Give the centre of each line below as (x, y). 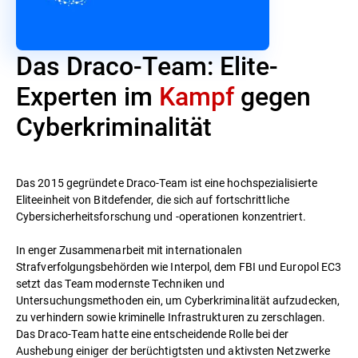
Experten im (88, 95)
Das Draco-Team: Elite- (147, 65)
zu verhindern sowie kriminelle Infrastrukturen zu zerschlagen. (171, 316)
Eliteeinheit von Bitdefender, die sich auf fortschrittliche (153, 199)
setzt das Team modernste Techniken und (121, 283)
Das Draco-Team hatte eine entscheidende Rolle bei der (153, 333)
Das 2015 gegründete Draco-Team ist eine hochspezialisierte (167, 182)
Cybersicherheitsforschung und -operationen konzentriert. (161, 216)
